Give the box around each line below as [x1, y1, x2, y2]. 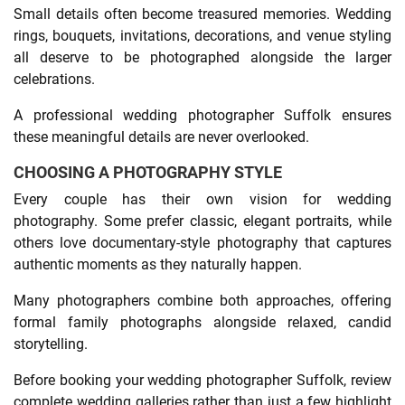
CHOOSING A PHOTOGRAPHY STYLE [14, 162, 282, 182]
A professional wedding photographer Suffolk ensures [14, 106, 391, 124]
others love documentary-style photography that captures [14, 233, 391, 251]
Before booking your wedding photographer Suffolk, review [14, 371, 391, 389]
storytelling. [14, 334, 88, 353]
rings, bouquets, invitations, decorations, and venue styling [14, 26, 391, 44]
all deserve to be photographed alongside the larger [14, 48, 391, 66]
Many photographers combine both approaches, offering [14, 291, 391, 309]
